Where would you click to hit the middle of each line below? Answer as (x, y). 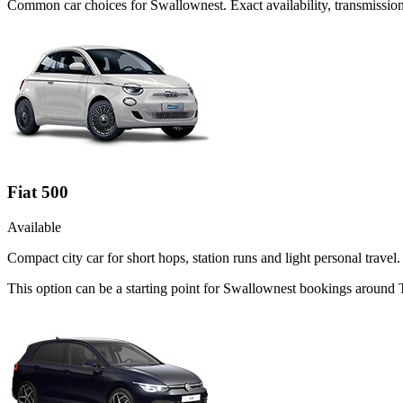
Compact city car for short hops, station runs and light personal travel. (204, 258)
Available (34, 228)
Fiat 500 (38, 193)
